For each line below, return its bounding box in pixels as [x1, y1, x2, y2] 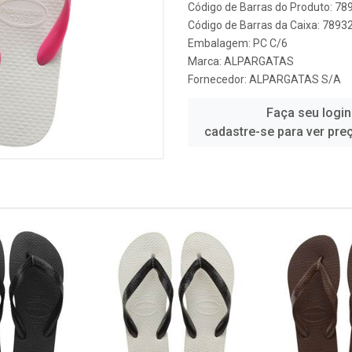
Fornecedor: [188, 73, 249, 86]
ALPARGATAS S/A [249, 73, 341, 86]
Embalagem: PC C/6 [188, 37, 288, 49]
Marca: [188, 55, 224, 68]
